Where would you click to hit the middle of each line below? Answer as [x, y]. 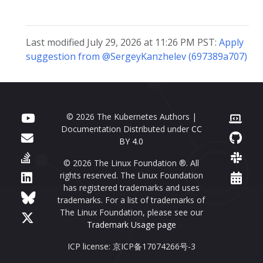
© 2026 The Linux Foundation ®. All [131, 163]
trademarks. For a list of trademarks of [131, 200]
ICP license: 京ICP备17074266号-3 [131, 246]
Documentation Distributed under [126, 129]
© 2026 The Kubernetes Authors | [131, 116]
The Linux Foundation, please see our [131, 212]
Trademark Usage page [131, 224]
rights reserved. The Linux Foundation [131, 175]
